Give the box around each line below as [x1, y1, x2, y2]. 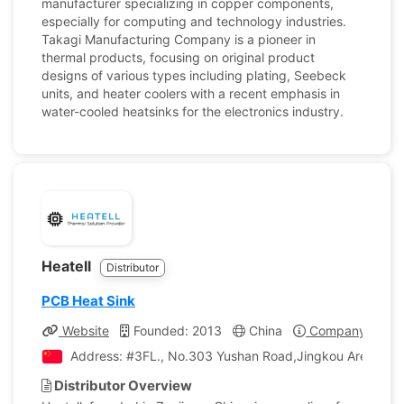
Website [59, 323, 109, 338]
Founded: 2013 [130, 323, 222, 338]
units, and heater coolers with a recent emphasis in [41, 86, 340, 101]
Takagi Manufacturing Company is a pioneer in [41, 32, 316, 47]
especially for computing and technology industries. [41, 14, 346, 29]
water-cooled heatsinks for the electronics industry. [41, 104, 344, 119]
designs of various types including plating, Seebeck [41, 68, 346, 83]
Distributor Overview [51, 377, 192, 394]
